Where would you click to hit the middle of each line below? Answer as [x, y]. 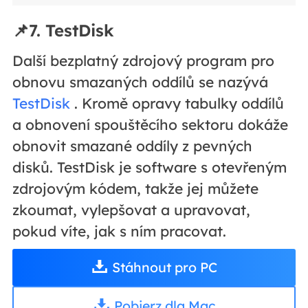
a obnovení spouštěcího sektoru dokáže [150, 125]
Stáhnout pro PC [164, 267]
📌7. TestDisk [63, 31]
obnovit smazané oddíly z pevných [132, 146]
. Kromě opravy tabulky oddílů [177, 103]
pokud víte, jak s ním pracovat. [119, 231]
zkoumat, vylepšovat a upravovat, [131, 210]
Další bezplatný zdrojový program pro [143, 61]
